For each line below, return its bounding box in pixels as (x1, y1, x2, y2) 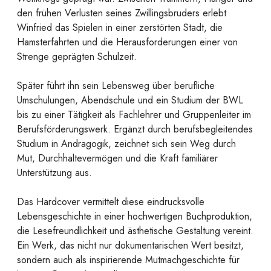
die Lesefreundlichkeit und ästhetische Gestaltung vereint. (17, 224, 253, 238)
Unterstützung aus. (17, 166, 92, 180)
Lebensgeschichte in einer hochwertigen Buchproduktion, (17, 209, 252, 224)
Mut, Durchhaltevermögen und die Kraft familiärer (17, 151, 218, 166)
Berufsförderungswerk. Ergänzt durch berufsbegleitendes (17, 122, 253, 137)
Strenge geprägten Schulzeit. (17, 50, 137, 64)
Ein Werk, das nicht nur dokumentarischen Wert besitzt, (17, 238, 244, 253)
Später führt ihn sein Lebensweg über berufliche (17, 79, 215, 93)
